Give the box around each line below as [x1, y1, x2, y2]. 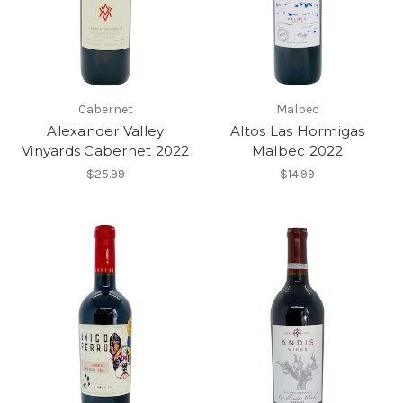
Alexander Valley [47, 121, 165, 139]
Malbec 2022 [251, 141, 344, 159]
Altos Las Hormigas [230, 121, 365, 139]
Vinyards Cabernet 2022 [22, 141, 190, 159]
